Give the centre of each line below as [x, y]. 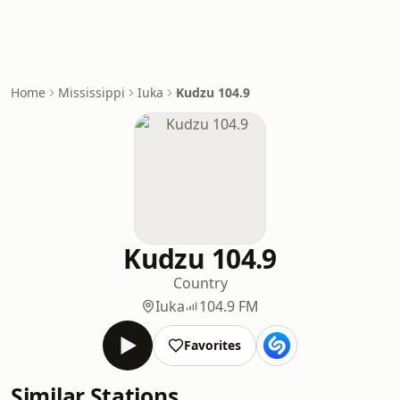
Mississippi [92, 92]
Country [200, 283]
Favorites [212, 345]
